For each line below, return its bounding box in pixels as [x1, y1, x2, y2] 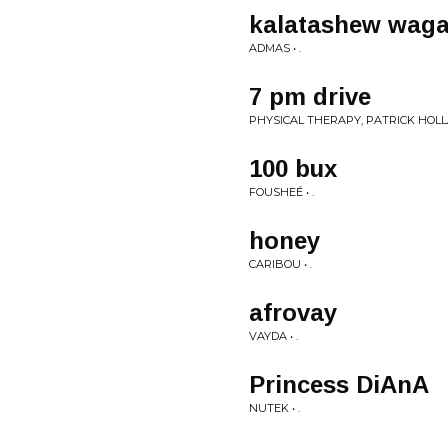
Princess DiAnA [249, 371, 429, 398]
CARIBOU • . [249, 257, 312, 271]
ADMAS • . [249, 41, 301, 55]
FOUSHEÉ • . [249, 185, 314, 199]
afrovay [249, 299, 337, 326]
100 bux [249, 155, 337, 182]
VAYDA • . [249, 329, 298, 343]
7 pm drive [249, 83, 371, 110]
